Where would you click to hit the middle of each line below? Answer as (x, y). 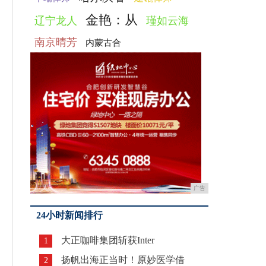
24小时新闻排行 (69, 215)
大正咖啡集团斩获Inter (108, 240)
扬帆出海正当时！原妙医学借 (123, 260)
